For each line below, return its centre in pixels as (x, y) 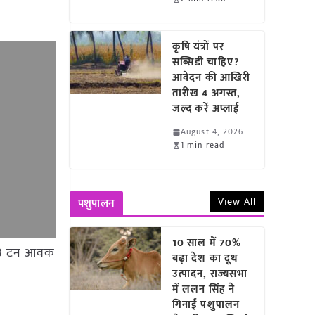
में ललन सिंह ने (204, 289)
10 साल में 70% (207, 243)
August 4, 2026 (212, 131)
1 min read (203, 145)
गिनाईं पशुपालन (206, 305)
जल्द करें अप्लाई (209, 109)
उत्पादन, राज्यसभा (210, 274)
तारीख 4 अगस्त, (207, 93)
